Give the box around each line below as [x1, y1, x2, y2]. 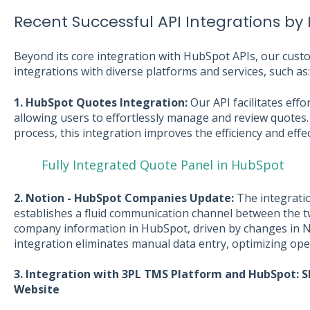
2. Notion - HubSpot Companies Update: [13, 190, 234, 206]
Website [13, 282, 60, 297]
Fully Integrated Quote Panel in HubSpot [41, 156, 284, 174]
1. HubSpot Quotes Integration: [13, 94, 188, 110]
